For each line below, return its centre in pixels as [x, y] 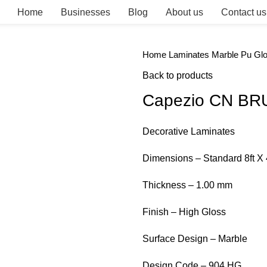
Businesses [85, 12]
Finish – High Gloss [184, 212]
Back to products [178, 75]
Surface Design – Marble [195, 239]
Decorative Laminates [189, 131]
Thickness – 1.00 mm [187, 185]
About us [184, 12]
